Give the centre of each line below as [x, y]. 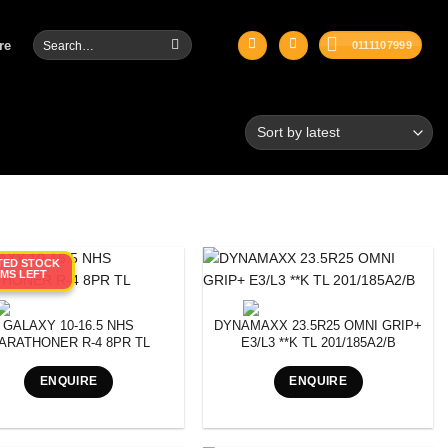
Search [49, 37]
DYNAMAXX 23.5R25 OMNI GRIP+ [318, 325]
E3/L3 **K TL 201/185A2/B [318, 342]
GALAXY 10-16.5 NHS [69, 325]
